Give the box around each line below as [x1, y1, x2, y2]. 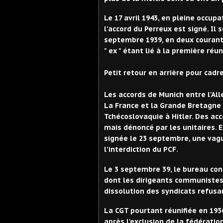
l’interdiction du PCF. [104, 145, 180, 154]
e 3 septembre [108, 164, 162, 174]
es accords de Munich [108, 90, 186, 100]
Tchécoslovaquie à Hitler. [104, 112, 195, 121]
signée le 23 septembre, [104, 134, 190, 143]
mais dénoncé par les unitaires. [104, 123, 219, 132]
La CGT [104, 206, 128, 216]
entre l [186, 90, 210, 100]
